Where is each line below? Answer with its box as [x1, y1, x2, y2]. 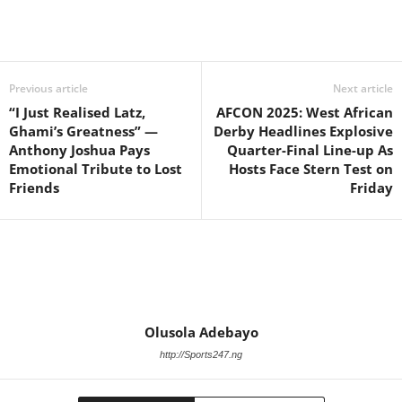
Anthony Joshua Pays [9, 141, 150, 160]
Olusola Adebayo [144, 323, 258, 342]
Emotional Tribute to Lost [9, 160, 182, 179]
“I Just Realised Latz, [9, 103, 145, 122]
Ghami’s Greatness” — [9, 122, 158, 141]
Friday [350, 179, 393, 197]
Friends [9, 179, 59, 197]
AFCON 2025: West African [216, 103, 393, 122]
